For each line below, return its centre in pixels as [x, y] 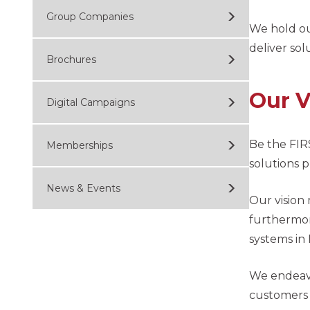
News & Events [83, 188]
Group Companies [90, 17]
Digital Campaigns [91, 102]
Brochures [71, 60]
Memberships [80, 145]
